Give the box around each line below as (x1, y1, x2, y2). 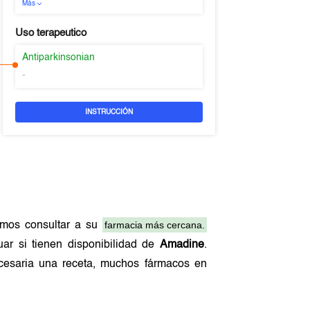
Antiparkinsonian (21, 53, 95, 62)
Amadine (159, 239, 204, 250)
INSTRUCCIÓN (84, 109, 133, 116)
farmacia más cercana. (104, 219, 205, 230)
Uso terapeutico (15, 28, 86, 38)
